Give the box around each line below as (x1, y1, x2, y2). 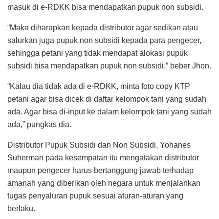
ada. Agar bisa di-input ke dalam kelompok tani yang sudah (7, 107, 212, 116)
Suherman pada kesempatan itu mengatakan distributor (7, 153, 199, 162)
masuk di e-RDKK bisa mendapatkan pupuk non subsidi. (7, 2, 203, 11)
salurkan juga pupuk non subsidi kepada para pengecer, (7, 36, 201, 44)
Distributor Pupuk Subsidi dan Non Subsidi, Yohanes (7, 140, 191, 149)
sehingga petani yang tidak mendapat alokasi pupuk (7, 48, 188, 57)
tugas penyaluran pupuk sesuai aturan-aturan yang (7, 191, 183, 200)
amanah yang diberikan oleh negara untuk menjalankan (7, 178, 200, 187)
